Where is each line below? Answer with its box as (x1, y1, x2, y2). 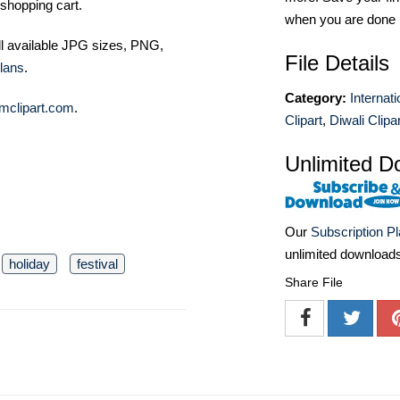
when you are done (285, 12, 396, 27)
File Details (285, 51, 389, 75)
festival (77, 256, 118, 271)
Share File (285, 275, 343, 290)
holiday (9, 256, 50, 271)
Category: (285, 90, 346, 105)
